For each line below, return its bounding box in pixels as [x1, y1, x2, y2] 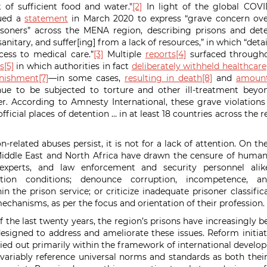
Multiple [103, 49, 145, 60]
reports [145, 49, 176, 60]
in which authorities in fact [13, 61, 132, 72]
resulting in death [125, 73, 202, 83]
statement [24, 13, 69, 24]
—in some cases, [48, 73, 125, 83]
